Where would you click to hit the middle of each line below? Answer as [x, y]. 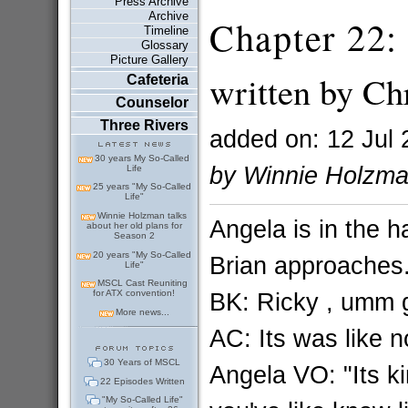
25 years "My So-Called [143, 187]
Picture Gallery [149, 59]
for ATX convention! [134, 293]
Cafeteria [157, 80]
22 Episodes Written [142, 381]
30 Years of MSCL [143, 362]
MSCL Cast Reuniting [142, 283]
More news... [142, 311]
